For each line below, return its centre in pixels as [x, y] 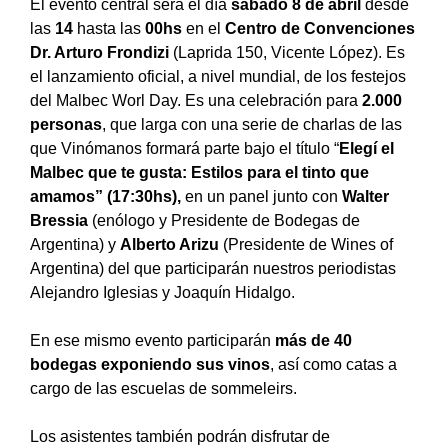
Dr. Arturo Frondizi [101, 52]
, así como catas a [333, 364]
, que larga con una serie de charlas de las [252, 124]
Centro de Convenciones [320, 28]
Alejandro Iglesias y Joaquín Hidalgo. [162, 292]
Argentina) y [75, 244]
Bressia [59, 220]
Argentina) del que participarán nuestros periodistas [213, 268]
